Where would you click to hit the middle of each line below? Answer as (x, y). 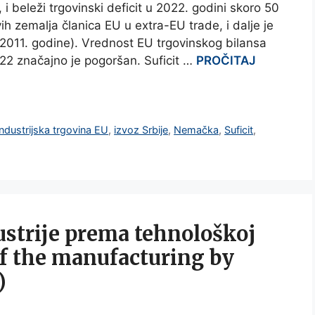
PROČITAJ (226, 61)
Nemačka (197, 130)
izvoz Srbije (141, 130)
